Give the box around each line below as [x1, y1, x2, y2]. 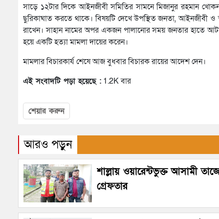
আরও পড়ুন [24, 137, 72, 153]
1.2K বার [101, 76, 131, 87]
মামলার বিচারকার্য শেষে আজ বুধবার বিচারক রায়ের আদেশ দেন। [23, 56, 206, 67]
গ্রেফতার [97, 180, 128, 193]
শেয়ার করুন [28, 106, 65, 117]
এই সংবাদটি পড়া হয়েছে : [23, 76, 101, 87]
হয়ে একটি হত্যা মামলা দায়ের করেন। [23, 37, 128, 48]
